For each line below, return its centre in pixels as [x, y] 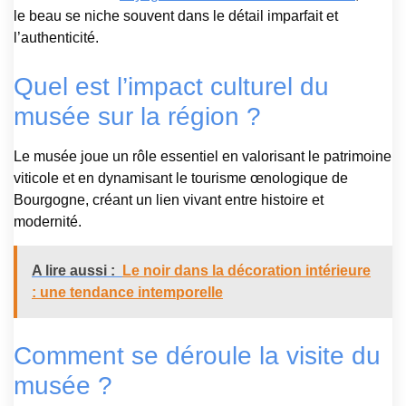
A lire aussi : [73, 270]
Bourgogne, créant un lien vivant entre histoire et [169, 199]
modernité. [48, 221]
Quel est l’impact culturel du [171, 86]
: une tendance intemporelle [127, 292]
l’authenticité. [56, 37]
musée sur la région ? [137, 116]
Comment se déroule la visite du [197, 355]
